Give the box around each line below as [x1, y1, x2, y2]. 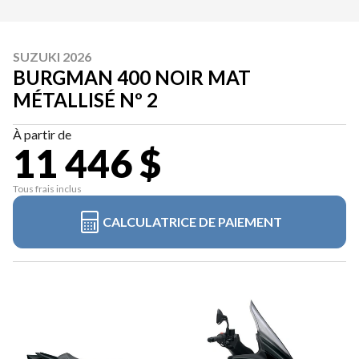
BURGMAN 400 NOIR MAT [13, 66, 251, 89]
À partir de [13, 127, 71, 142]
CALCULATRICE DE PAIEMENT [103, 214, 282, 229]
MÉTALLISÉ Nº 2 [13, 88, 158, 111]
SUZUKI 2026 [13, 49, 91, 64]
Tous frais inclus [13, 183, 82, 195]
